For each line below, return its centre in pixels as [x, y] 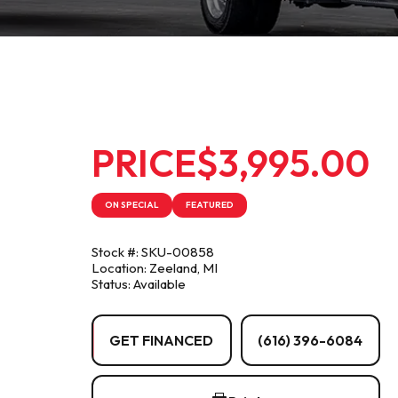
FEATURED [210, 205]
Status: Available [139, 284]
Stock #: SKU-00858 [153, 252]
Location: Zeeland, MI [155, 268]
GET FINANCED [162, 340]
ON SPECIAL [132, 205]
